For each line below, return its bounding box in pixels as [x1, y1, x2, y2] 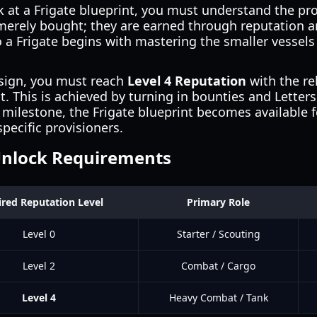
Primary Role [187, 195, 250, 209]
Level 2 [22, 259, 55, 272]
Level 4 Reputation [127, 72, 246, 89]
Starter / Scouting [176, 227, 260, 241]
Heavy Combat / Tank [168, 291, 268, 304]
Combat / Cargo [181, 259, 255, 272]
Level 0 [22, 227, 55, 241]
